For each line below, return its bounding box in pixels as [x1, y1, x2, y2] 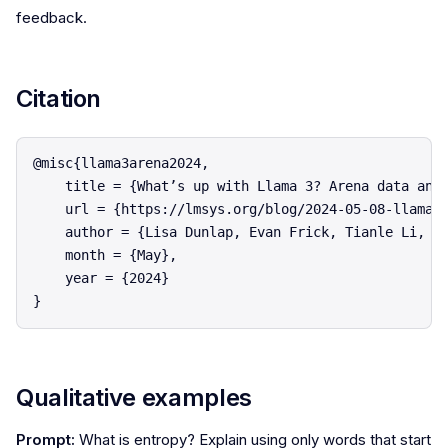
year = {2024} [33, 270, 170, 287]
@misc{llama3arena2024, [33, 155, 210, 172]
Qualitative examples [16, 382, 252, 412]
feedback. [16, 8, 87, 28]
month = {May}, [33, 247, 178, 264]
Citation [16, 84, 102, 114]
